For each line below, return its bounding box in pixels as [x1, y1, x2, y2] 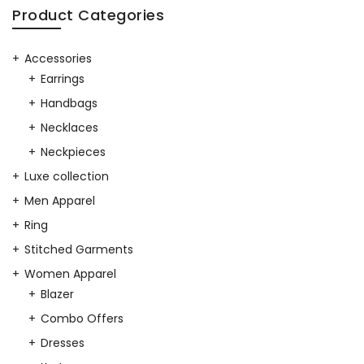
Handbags [41, 95, 97, 112]
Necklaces [41, 119, 98, 136]
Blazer [41, 286, 74, 303]
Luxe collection [24, 168, 109, 185]
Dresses [41, 335, 84, 352]
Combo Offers [41, 310, 123, 327]
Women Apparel [24, 266, 116, 283]
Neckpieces [41, 144, 106, 161]
